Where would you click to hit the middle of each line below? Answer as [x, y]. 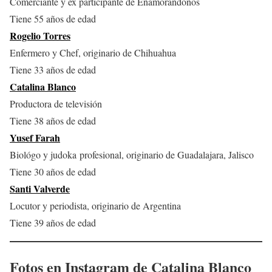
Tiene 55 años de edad [53, 19]
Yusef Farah [35, 138]
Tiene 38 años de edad [53, 121]
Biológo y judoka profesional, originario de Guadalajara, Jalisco [132, 155]
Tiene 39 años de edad [53, 223]
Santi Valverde [40, 189]
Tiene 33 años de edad [53, 70]
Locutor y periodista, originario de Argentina [95, 206]
